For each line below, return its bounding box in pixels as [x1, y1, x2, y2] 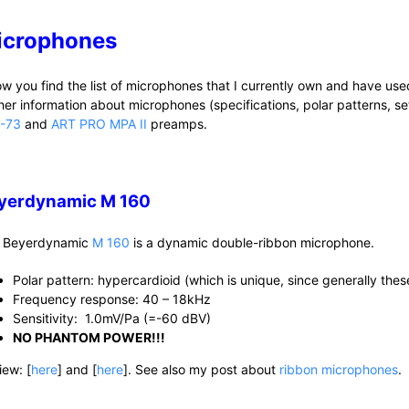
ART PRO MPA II [51, 116, 148, 131]
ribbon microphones [279, 362, 399, 377]
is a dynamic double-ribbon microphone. [130, 235, 375, 250]
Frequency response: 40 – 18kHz [13, 291, 212, 307]
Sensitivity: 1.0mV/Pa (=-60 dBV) [13, 310, 212, 326]
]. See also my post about [123, 362, 280, 377]
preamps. [147, 116, 208, 131]
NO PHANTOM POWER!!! [13, 330, 166, 345]
